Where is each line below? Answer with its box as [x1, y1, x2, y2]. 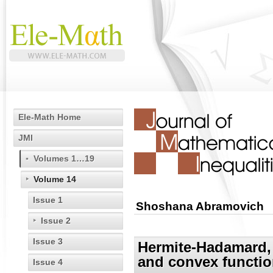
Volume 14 [34, 174, 76, 184]
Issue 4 [33, 257, 63, 267]
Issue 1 [33, 195, 63, 205]
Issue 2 [41, 216, 71, 225]
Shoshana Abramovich [136, 200, 264, 213]
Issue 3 [33, 236, 63, 246]
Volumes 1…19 [34, 154, 94, 163]
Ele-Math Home [18, 112, 81, 122]
